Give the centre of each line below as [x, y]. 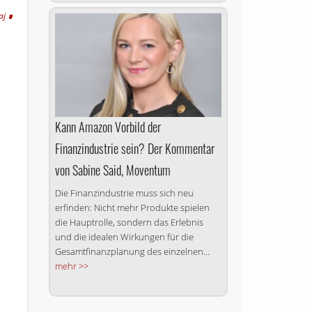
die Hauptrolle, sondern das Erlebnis [129, 222]
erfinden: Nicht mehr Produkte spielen [132, 207]
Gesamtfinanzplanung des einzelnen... [132, 251]
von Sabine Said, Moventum [112, 170]
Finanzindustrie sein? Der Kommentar [134, 148]
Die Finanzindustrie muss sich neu [124, 193]
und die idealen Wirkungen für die [124, 236]
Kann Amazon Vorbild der [108, 126]
